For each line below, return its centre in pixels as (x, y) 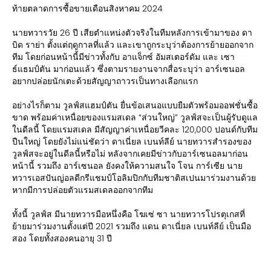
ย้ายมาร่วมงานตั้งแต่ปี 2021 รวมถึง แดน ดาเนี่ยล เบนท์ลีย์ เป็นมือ (132, 226)
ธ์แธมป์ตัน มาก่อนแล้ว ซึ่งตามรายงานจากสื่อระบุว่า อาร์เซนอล (129, 69)
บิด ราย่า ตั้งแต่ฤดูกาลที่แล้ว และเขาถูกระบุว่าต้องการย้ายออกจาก (133, 44)
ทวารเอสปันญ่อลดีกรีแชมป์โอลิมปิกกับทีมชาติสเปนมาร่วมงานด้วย (134, 178)
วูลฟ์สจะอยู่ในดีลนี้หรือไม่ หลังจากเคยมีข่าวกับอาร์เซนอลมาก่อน (130, 153)
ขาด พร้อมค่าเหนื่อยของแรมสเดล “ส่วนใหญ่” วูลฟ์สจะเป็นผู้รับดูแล (135, 117)
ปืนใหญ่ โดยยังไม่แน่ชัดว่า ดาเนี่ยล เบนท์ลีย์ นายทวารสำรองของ (132, 141)
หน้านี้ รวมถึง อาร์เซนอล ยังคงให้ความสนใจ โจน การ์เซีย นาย (127, 165)
